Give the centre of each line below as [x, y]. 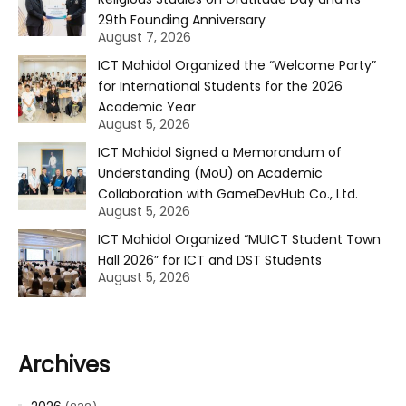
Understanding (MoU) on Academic [210, 173]
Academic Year [147, 106]
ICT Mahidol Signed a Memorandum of [220, 152]
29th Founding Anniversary [182, 19]
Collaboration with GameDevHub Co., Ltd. [228, 193]
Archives [64, 364]
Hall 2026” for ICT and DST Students [210, 260]
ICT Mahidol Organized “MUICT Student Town [239, 239]
